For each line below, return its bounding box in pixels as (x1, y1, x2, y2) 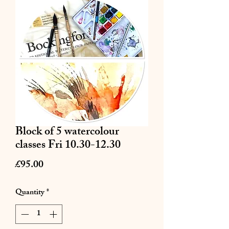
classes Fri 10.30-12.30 (15, 135, 121, 156)
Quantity (15, 186, 44, 200)
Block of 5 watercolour (15, 122, 119, 143)
